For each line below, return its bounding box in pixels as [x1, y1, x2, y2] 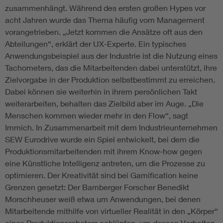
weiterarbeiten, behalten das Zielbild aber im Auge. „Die [5, 99, 204, 109]
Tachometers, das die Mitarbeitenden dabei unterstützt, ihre [5, 63, 217, 73]
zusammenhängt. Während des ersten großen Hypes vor [5, 3, 206, 13]
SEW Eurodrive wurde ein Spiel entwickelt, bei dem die [5, 134, 200, 144]
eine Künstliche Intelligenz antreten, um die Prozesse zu [5, 158, 205, 168]
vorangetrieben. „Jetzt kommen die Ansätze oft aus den [5, 27, 203, 37]
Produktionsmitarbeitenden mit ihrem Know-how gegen [5, 146, 202, 156]
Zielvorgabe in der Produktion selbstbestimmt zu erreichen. [5, 75, 215, 85]
